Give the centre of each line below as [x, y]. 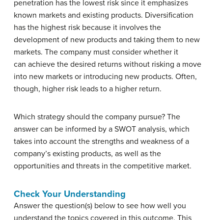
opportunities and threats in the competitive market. [103, 166]
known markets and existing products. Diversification [104, 15]
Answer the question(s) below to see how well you [100, 206]
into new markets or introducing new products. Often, [105, 77]
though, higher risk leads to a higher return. [88, 89]
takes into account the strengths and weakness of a [101, 142]
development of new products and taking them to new [107, 40]
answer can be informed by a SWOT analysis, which [102, 129]
